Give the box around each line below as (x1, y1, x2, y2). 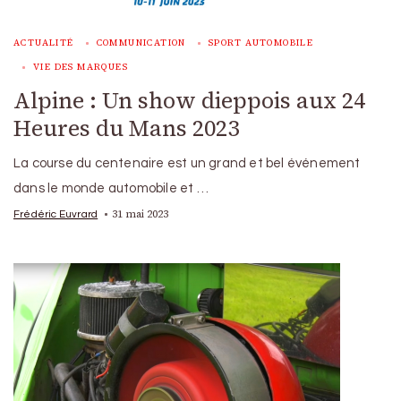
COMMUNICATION (96, 36, 186, 48)
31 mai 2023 (112, 206, 169, 221)
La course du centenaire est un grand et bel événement (13, 156, 361, 170)
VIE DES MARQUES (33, 60, 128, 73)
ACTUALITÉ (13, 36, 74, 48)
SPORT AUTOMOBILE (208, 36, 314, 48)
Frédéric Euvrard (13, 208, 98, 219)
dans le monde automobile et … (13, 181, 209, 195)
